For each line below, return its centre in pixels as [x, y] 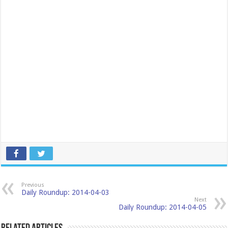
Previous [33, 185]
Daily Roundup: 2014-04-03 [66, 192]
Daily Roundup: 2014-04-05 [162, 207]
